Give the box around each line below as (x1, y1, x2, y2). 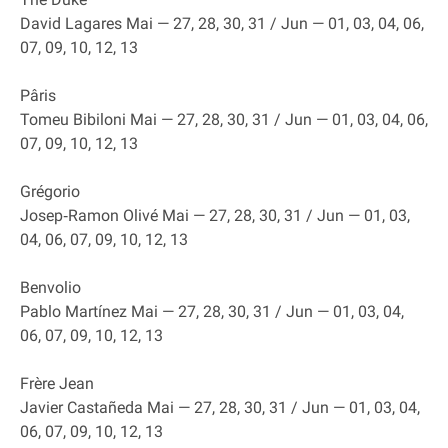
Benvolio (20, 278, 81, 297)
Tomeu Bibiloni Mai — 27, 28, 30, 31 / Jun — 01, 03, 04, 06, (20, 110, 428, 129)
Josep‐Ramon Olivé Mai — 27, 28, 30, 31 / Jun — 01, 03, (20, 206, 410, 225)
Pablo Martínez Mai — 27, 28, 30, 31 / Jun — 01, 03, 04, (20, 302, 404, 321)
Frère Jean (20, 374, 94, 393)
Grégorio (20, 182, 80, 201)
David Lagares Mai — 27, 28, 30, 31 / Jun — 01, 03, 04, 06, (20, 14, 424, 33)
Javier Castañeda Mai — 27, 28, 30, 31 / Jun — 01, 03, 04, (20, 398, 420, 417)
